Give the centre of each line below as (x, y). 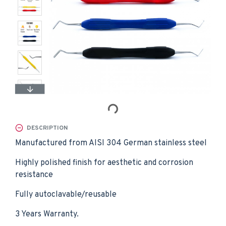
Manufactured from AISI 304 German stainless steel (111, 143)
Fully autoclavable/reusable (66, 195)
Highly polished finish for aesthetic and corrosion (104, 163)
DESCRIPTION (47, 128)
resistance (34, 175)
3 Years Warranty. (47, 214)
